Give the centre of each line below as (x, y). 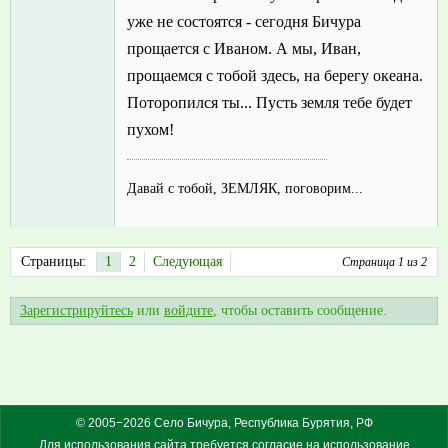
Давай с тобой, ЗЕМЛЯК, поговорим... (245, 188)
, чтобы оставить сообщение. (300, 311)
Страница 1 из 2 (384, 262)
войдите (188, 311)
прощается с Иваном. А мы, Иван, (244, 49)
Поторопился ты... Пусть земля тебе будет (269, 103)
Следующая (187, 262)
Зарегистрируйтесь (76, 311)
